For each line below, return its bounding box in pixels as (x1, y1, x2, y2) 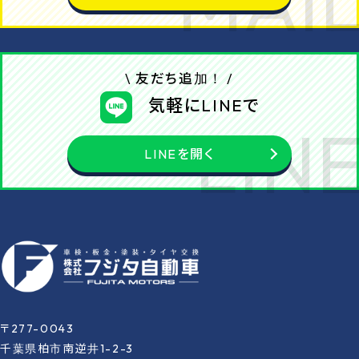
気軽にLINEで (147, 94, 260, 115)
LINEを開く (144, 145, 215, 162)
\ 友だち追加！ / (125, 69, 234, 87)
